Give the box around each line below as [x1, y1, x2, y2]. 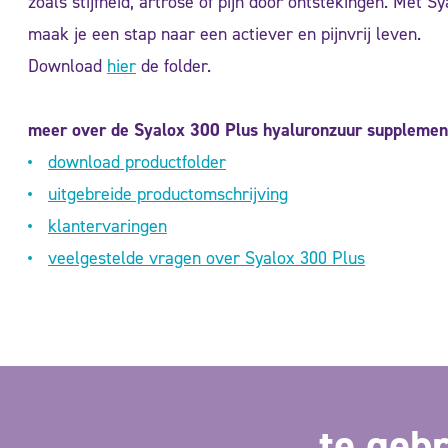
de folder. [136, 53, 211, 78]
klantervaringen [48, 213, 167, 238]
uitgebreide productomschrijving [48, 181, 288, 206]
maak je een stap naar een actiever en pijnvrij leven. [28, 21, 421, 46]
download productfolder [48, 149, 226, 174]
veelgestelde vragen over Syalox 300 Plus [48, 245, 365, 270]
